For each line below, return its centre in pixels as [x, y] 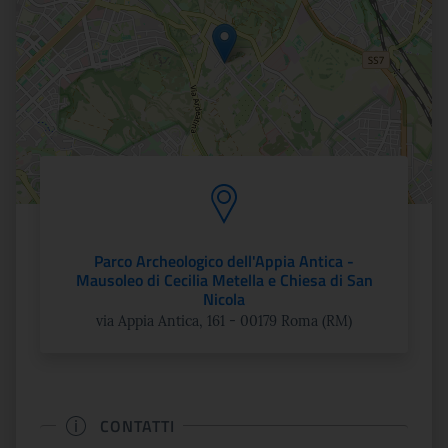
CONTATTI [137, 425]
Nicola [224, 299]
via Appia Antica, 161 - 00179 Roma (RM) [224, 321]
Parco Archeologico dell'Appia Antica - [224, 261]
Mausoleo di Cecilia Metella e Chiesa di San [224, 280]
